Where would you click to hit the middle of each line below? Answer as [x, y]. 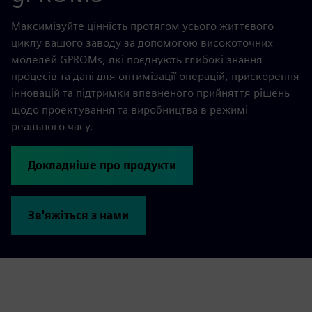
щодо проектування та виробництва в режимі [130, 109]
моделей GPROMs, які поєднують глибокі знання [137, 59]
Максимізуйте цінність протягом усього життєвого [142, 26]
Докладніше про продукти [102, 165]
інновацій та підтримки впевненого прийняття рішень [150, 93]
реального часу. [52, 126]
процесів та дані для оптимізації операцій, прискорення [155, 76]
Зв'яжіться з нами [78, 215]
